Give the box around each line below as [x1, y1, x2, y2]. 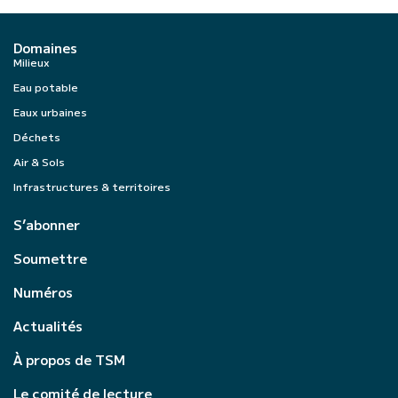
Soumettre [13, 248, 87, 267]
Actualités [13, 315, 83, 335]
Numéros [13, 282, 73, 301]
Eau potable [13, 78, 78, 94]
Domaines [13, 37, 77, 57]
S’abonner [13, 214, 80, 234]
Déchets [13, 128, 60, 144]
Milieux [13, 53, 50, 69]
